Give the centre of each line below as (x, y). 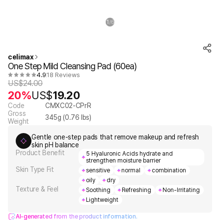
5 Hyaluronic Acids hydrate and (129, 154)
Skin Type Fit (35, 169)
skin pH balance (55, 145)
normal (131, 170)
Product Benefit (40, 153)
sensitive (98, 170)
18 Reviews (63, 75)
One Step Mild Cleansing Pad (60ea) (72, 66)
